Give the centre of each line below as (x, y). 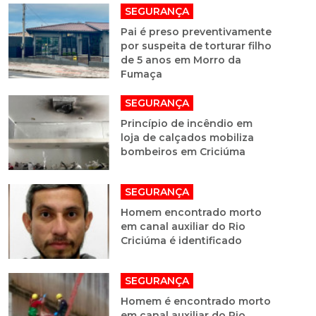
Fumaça (141, 74)
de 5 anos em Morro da (181, 60)
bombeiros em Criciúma (183, 151)
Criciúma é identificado (181, 240)
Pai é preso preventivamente (196, 31)
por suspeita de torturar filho (196, 45)
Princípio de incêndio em (186, 123)
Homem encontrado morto (191, 212)
